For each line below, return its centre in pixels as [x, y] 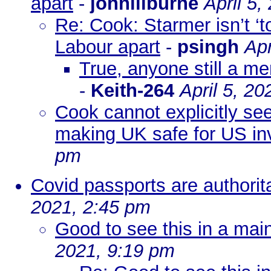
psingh [211, 47]
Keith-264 [132, 90]
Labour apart [108, 47]
